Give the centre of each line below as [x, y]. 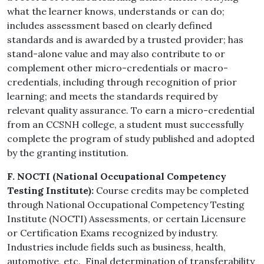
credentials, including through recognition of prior [122, 82]
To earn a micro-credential [193, 110]
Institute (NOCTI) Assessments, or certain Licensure [126, 219]
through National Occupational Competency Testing [126, 205]
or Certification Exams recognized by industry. [114, 233]
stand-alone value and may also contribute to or [116, 54]
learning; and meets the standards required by [112, 96]
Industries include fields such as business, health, [116, 247]
